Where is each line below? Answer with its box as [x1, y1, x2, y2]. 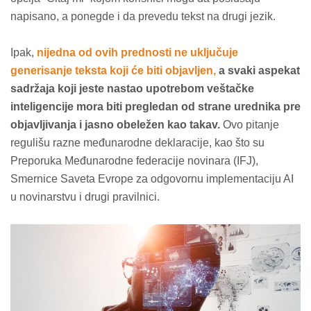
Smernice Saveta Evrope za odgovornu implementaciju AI [10, 173, 294, 185]
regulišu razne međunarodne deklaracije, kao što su [10, 137, 264, 149]
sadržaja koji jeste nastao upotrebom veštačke [10, 83, 254, 94]
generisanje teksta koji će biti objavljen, [10, 65, 216, 76]
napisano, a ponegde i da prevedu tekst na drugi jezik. [10, 10, 276, 22]
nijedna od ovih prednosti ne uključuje [37, 47, 238, 58]
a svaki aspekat [216, 65, 300, 76]
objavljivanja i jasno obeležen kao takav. [10, 119, 220, 131]
